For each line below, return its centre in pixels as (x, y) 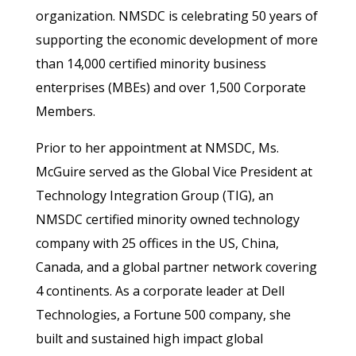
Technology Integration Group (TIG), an (154, 196)
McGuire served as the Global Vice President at (174, 172)
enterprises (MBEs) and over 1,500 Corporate (170, 88)
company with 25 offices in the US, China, (157, 244)
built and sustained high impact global (149, 339)
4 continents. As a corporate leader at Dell (160, 291)
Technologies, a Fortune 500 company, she (163, 315)
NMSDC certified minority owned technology (167, 220)
